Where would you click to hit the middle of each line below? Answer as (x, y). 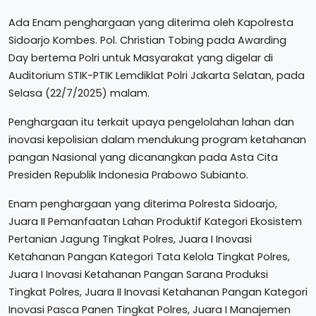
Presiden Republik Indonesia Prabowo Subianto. (128, 175)
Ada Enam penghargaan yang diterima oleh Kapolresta (151, 23)
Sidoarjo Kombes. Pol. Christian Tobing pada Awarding (147, 40)
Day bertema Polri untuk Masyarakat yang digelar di (141, 58)
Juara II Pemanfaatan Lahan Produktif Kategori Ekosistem (155, 221)
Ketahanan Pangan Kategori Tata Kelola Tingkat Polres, (149, 257)
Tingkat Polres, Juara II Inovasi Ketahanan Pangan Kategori (158, 292)
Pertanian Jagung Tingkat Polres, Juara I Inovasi (130, 239)
